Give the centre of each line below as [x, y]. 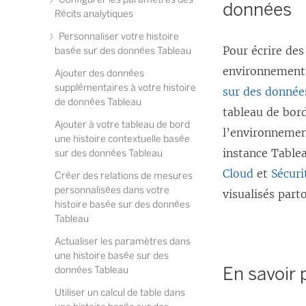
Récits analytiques [94, 14]
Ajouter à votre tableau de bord [122, 125]
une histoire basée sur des [112, 256]
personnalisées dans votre [112, 190]
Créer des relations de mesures [124, 176]
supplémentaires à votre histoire [125, 88]
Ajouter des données [99, 73]
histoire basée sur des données [122, 205]
